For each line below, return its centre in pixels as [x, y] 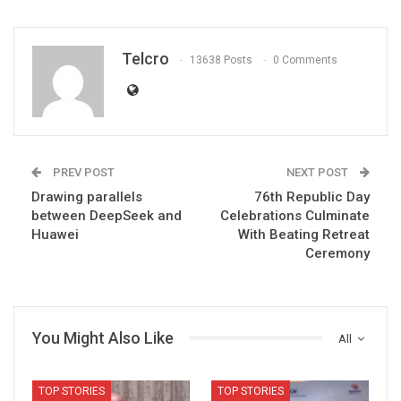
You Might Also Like [103, 337]
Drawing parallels [87, 196]
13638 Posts [221, 60]
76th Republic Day [312, 196]
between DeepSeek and [107, 215]
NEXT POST [319, 172]
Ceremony [337, 253]
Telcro [145, 58]
